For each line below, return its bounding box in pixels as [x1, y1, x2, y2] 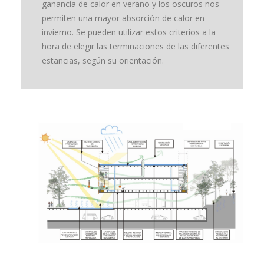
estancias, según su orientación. [42, 55, 164, 67]
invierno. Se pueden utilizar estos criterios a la [42, 27, 216, 38]
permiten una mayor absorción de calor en [42, 12, 204, 24]
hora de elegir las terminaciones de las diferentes [42, 41, 229, 52]
